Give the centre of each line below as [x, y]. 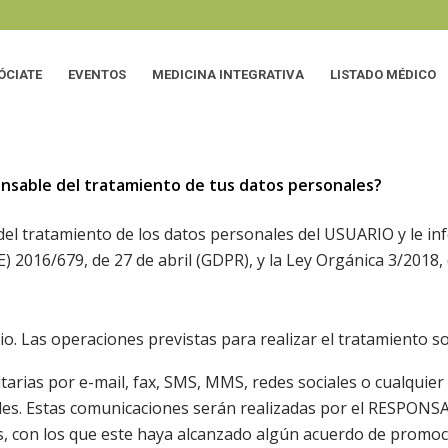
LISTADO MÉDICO [383, 74]
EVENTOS [97, 74]
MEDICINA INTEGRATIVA [228, 74]
